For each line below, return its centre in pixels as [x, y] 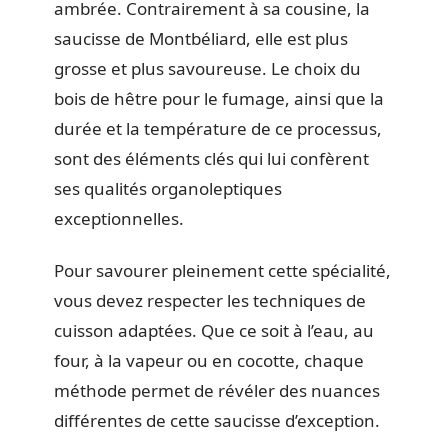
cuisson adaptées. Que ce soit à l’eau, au [214, 330]
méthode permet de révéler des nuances [217, 390]
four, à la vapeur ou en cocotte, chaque [209, 360]
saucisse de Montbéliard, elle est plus [201, 38]
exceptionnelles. [119, 218]
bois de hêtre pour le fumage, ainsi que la [219, 98]
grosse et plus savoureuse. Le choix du [207, 68]
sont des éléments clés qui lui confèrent [211, 158]
